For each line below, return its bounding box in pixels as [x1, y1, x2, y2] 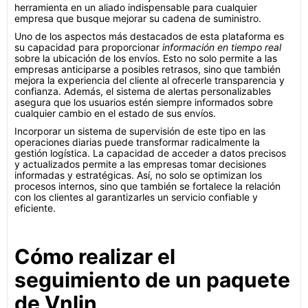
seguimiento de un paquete [14, 267, 290, 292]
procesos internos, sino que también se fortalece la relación [14, 180, 280, 192]
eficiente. [14, 202, 56, 214]
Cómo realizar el [14, 244, 175, 269]
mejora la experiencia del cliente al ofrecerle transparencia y [14, 74, 285, 86]
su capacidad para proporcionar [14, 41, 162, 53]
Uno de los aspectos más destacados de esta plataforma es [14, 30, 284, 42]
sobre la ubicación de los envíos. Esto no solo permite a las [14, 52, 277, 64]
